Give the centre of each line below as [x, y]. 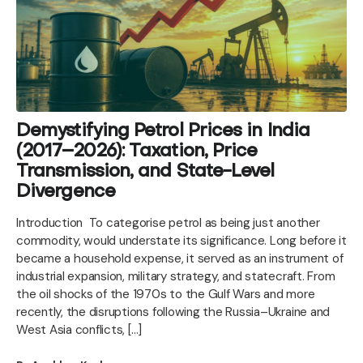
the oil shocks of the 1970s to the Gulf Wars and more [166, 294]
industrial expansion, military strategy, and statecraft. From [176, 276]
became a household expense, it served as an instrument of [180, 258]
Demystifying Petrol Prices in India [163, 131]
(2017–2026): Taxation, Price [137, 152]
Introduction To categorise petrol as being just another [168, 222]
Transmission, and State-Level [145, 172]
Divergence [66, 192]
